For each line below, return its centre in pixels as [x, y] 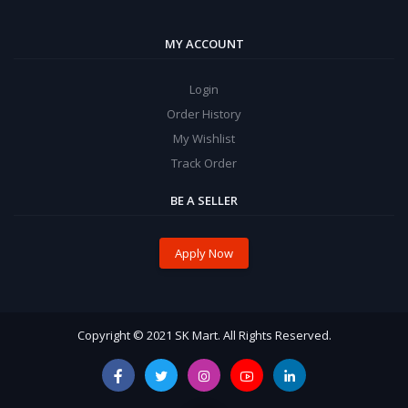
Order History [204, 113]
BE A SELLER [204, 200]
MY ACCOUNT [204, 43]
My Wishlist [204, 138]
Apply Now [204, 253]
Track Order [204, 163]
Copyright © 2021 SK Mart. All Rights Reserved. [204, 336]
